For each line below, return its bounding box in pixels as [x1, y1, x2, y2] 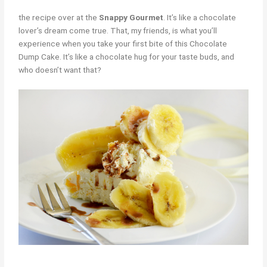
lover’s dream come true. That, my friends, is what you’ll [18, 26, 218, 36]
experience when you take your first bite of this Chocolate [18, 39, 228, 49]
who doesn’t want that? [18, 65, 102, 75]
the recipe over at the [18, 13, 100, 23]
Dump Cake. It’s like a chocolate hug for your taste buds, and [18, 52, 235, 62]
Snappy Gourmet [99, 13, 164, 23]
